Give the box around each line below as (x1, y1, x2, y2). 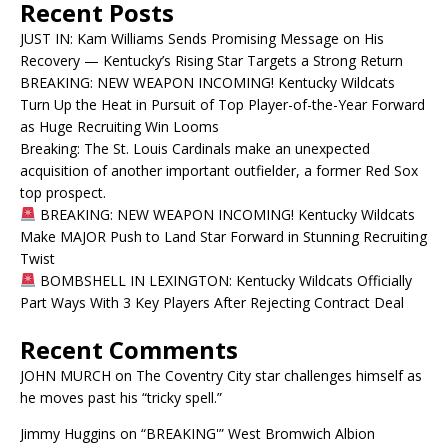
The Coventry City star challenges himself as (136, 366, 422, 385)
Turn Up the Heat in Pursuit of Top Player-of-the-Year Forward (20, 95, 425, 114)
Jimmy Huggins (20, 424, 116, 443)
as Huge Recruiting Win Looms (20, 117, 219, 136)
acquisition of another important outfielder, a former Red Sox (20, 161, 418, 180)
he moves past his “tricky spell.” (20, 388, 222, 407)
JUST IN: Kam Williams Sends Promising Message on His (20, 29, 384, 48)
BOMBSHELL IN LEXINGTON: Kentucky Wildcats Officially (35, 271, 412, 290)
